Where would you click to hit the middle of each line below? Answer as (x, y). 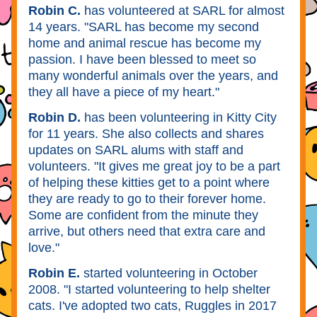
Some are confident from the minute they (143, 215)
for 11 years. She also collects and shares (146, 134)
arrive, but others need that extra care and (147, 231)
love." (46, 248)
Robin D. (54, 117)
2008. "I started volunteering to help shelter (149, 289)
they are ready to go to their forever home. (147, 199)
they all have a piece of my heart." (126, 92)
